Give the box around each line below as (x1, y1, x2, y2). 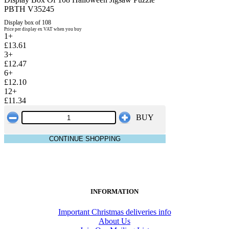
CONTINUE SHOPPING (49, 135, 121, 143)
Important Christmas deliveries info (58, 207, 171, 216)
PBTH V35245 (4, 5, 54, 14)
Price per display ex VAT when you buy (4, 27, 82, 32)
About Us (99, 216, 130, 225)
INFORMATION (90, 188, 139, 196)
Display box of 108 (4, 19, 51, 27)
